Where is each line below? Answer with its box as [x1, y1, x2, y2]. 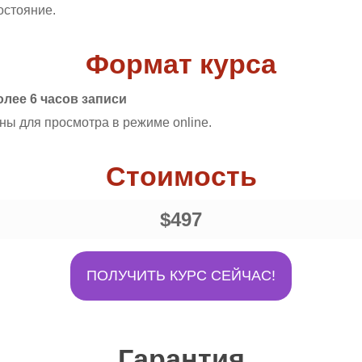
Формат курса [86, 48, 276, 80]
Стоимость [105, 161, 257, 192]
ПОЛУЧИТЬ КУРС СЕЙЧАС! [86, 267, 276, 284]
